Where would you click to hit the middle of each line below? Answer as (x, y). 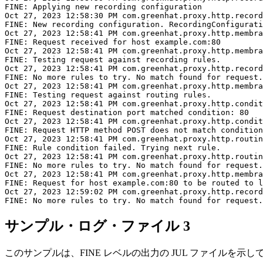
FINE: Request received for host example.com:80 (113, 42)
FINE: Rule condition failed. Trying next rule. (113, 148)
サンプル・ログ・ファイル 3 (97, 226)
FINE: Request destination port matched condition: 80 (127, 113)
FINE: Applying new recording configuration (103, 7)
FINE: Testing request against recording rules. (113, 60)
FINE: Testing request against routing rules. (108, 95)
